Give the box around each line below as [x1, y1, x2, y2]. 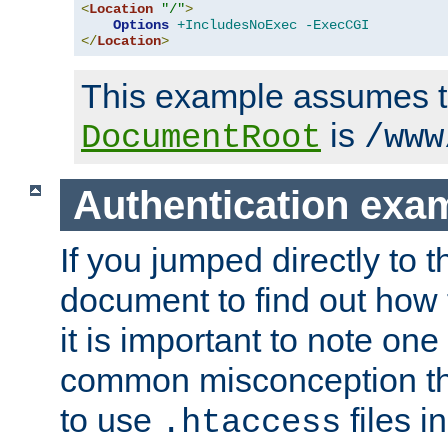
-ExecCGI [305, 17, 369, 34]
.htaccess [161, 404, 341, 443]
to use [60, 401, 161, 440]
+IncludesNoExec [177, 17, 297, 34]
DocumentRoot [81, 119, 321, 158]
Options [113, 17, 169, 34]
